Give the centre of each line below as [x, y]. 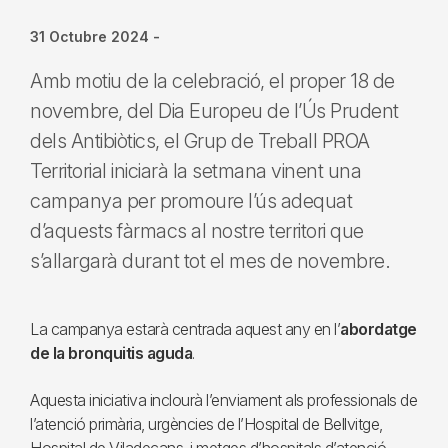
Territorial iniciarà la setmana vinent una [195, 171]
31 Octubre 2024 [89, 36]
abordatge [378, 329]
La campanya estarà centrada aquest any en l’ [185, 329]
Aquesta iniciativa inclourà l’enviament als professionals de [223, 400]
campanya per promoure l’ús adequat [191, 201]
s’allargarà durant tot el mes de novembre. [210, 261]
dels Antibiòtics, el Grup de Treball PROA [200, 141]
